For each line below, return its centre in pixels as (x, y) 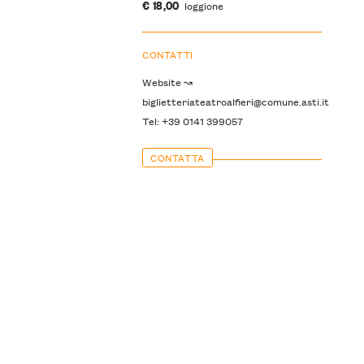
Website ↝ (167, 82)
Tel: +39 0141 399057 (192, 121)
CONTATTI (167, 54)
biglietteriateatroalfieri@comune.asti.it (235, 102)
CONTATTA (178, 157)
